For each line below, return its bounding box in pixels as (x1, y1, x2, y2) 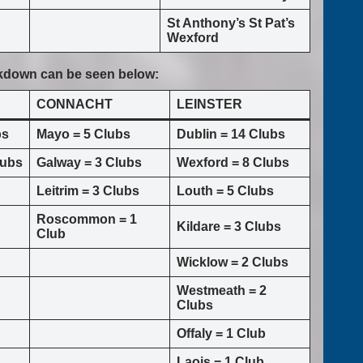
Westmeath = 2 (177, 284, 267, 298)
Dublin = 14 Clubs (177, 127, 285, 142)
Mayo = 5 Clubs (36, 127, 130, 142)
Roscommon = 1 (36, 212, 137, 227)
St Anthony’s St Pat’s (167, 16, 295, 31)
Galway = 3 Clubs (36, 156, 142, 170)
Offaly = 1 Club (177, 327, 266, 341)
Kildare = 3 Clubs (177, 220, 281, 234)
